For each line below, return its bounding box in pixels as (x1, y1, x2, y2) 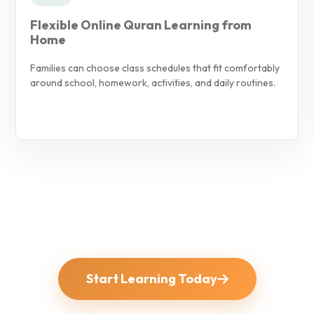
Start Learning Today (86, 270, 217, 287)
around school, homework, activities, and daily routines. (30, 76, 275, 89)
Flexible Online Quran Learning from (30, 16, 252, 33)
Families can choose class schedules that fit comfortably (30, 61, 280, 74)
